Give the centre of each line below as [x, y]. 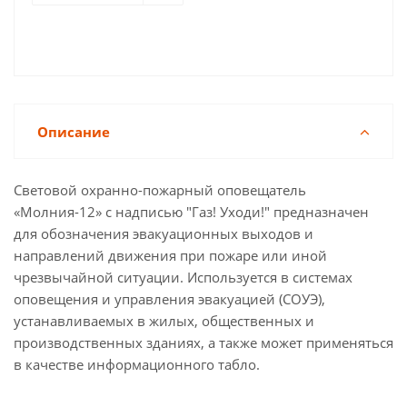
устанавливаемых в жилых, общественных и [164, 321]
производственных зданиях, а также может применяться [203, 342]
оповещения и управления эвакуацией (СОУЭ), [169, 299]
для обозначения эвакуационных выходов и [164, 233]
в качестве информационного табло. [137, 364]
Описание [74, 132]
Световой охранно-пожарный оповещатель [160, 190]
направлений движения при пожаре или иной [170, 255]
